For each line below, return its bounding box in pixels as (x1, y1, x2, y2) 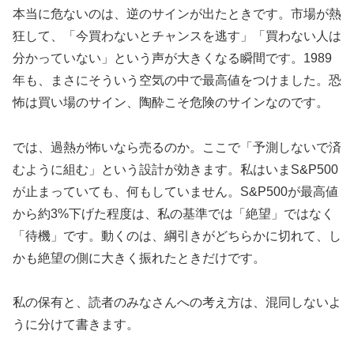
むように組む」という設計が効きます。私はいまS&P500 (13, 162, 338, 176)
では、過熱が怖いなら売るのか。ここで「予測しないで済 (13, 140, 341, 154)
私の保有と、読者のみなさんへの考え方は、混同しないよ (13, 296, 341, 310)
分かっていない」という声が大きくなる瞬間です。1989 (13, 51, 332, 65)
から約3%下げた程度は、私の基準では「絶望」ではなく (13, 206, 334, 220)
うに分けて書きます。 (13, 318, 139, 332)
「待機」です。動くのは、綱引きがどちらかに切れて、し (13, 228, 341, 243)
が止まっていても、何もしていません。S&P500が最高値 (13, 184, 338, 198)
